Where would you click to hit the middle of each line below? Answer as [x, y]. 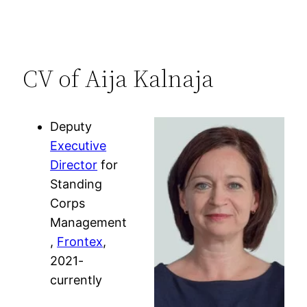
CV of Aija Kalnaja [119, 79]
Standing [76, 184]
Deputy [71, 127]
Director [74, 165]
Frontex [80, 242]
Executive [78, 146]
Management [89, 223]
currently [76, 280]
